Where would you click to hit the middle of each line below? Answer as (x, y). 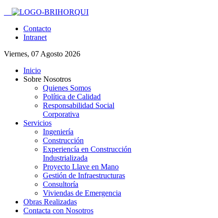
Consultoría (61, 184)
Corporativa (61, 114)
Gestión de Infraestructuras (84, 175)
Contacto (37, 28)
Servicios (37, 123)
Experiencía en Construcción (87, 149)
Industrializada (65, 158)
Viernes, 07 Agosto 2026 (42, 54)
